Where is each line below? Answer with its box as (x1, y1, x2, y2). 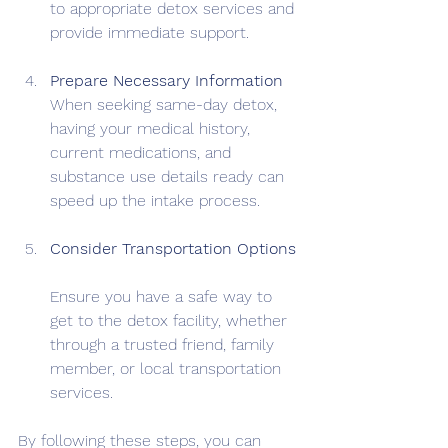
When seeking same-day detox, (50, 94, 282, 114)
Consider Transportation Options (50, 238, 296, 258)
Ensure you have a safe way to (50, 286, 277, 306)
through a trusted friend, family (50, 334, 279, 354)
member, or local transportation (50, 358, 286, 378)
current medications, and (50, 142, 236, 162)
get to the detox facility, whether (50, 310, 292, 330)
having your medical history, (50, 118, 255, 138)
